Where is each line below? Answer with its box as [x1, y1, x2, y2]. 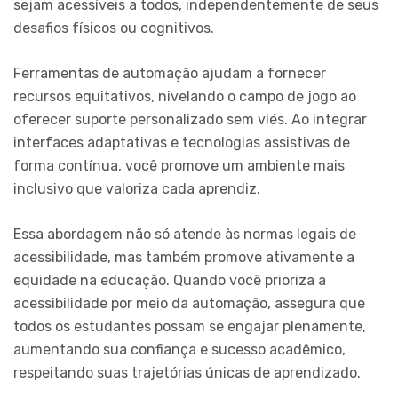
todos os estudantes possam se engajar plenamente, [13, 317, 366, 335]
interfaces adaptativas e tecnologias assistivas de [13, 133, 350, 151]
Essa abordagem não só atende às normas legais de [13, 225, 356, 243]
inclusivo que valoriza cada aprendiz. [13, 179, 260, 197]
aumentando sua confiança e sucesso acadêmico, [13, 340, 346, 358]
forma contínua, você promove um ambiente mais [13, 156, 345, 174]
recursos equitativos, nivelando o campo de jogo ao [13, 87, 356, 105]
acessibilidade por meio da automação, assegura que [13, 294, 365, 312]
